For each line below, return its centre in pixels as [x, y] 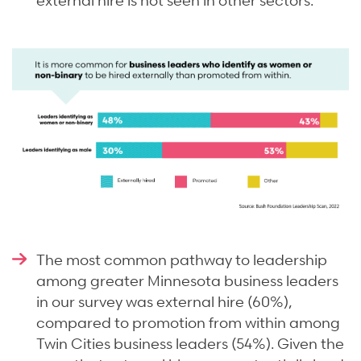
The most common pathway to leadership [182, 259]
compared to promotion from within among [188, 322]
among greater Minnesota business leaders [187, 280]
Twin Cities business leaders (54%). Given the [190, 343]
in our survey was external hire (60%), [164, 301]
